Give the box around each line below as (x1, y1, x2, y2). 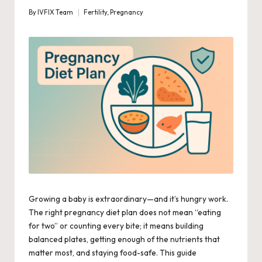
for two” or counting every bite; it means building (29, 220, 204, 231)
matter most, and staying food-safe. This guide (29, 247, 196, 258)
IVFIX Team (37, 8, 73, 17)
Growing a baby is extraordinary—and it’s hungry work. (29, 193, 228, 204)
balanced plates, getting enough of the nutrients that (29, 233, 220, 244)
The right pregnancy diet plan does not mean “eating (29, 206, 221, 218)
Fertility (84, 8, 108, 17)
